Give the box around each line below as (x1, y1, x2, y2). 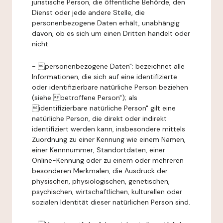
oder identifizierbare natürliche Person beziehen (32, 83, 188, 92)
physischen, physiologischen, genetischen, (32, 177, 170, 186)
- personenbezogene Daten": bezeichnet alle (32, 62, 185, 71)
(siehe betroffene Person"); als (32, 93, 137, 102)
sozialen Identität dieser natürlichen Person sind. (32, 198, 190, 207)
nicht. (32, 39, 50, 48)
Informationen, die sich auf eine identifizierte (32, 72, 177, 81)
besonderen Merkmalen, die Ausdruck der (32, 166, 168, 175)
